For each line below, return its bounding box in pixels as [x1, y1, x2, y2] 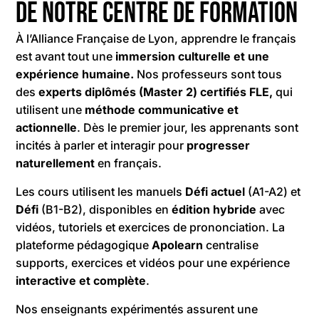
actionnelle [16, 120, 78, 135]
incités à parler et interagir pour [16, 137, 187, 152]
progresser [187, 137, 251, 152]
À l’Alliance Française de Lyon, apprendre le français [16, 31, 297, 46]
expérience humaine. [16, 66, 137, 81]
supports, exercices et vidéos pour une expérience [16, 255, 291, 270]
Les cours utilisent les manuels [16, 184, 186, 199]
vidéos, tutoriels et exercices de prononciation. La [16, 219, 286, 234]
